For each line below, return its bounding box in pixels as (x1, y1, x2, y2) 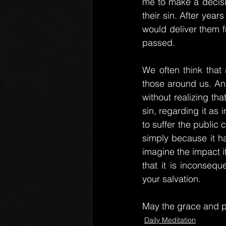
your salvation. (142, 173, 201, 185)
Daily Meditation (144, 215, 196, 224)
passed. (142, 37, 175, 48)
